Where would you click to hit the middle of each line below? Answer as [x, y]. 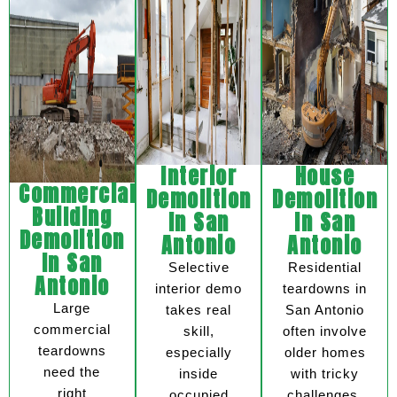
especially [198, 353]
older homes [325, 353]
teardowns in [325, 289]
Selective [198, 268]
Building [72, 218]
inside [198, 374]
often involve [325, 331]
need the [72, 372]
